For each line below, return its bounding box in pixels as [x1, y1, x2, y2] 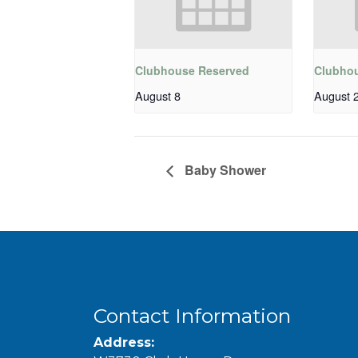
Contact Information [93, 303, 291, 328]
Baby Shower [181, 161, 266, 180]
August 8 [135, 87, 181, 105]
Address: [93, 334, 154, 350]
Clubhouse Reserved [135, 62, 249, 79]
